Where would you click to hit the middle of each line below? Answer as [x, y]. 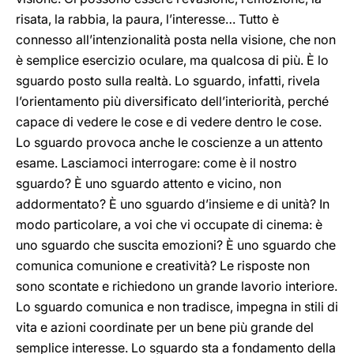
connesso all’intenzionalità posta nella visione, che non [176, 40]
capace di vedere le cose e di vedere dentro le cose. [169, 122]
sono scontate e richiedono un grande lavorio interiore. [177, 286]
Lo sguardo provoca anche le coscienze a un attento [169, 142]
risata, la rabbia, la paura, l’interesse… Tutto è [147, 19]
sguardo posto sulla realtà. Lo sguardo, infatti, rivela [168, 81]
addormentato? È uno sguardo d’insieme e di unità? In [173, 204]
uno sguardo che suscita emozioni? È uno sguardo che [176, 245]
